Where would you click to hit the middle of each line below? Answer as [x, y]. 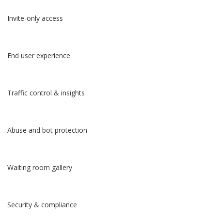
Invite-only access [35, 18]
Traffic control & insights [46, 93]
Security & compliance [42, 205]
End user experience [39, 56]
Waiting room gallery [40, 168]
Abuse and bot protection [47, 130]
